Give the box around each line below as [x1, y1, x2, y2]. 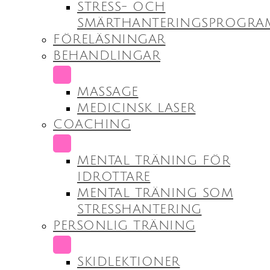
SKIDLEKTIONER [77, 254, 180, 269]
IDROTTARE [77, 169, 151, 184]
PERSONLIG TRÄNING [53, 218, 196, 233]
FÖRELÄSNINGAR [53, 32, 166, 46]
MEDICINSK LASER [77, 101, 196, 115]
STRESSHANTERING [77, 202, 202, 216]
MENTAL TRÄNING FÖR [77, 153, 230, 168]
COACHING [53, 117, 131, 131]
